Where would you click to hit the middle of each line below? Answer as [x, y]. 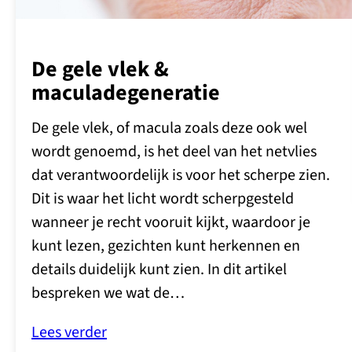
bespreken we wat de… [108, 293]
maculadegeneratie [126, 93]
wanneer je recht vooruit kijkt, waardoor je [171, 223]
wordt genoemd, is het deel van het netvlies [174, 152]
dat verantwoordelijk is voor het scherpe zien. [181, 176]
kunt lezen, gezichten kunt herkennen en [166, 246]
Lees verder [69, 333]
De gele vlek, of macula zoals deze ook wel [169, 128]
